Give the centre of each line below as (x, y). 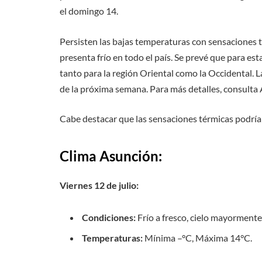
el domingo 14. (89, 11)
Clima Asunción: (111, 156)
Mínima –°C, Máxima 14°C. (197, 237)
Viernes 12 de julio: (99, 185)
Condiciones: (109, 218)
